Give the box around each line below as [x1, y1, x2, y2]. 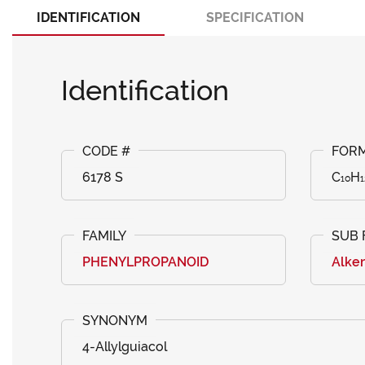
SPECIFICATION [206, 10, 304, 25]
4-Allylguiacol [82, 339, 167, 354]
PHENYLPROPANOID [82, 254, 209, 270]
